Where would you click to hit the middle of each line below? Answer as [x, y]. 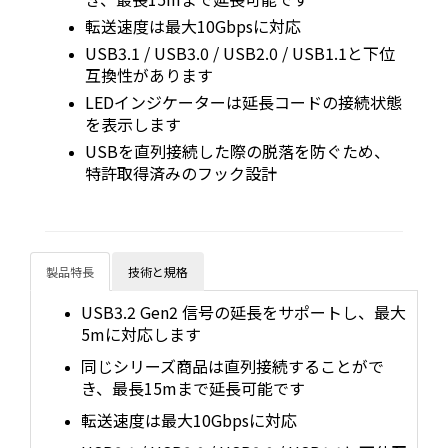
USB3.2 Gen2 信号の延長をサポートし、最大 [243, 312]
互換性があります [149, 75]
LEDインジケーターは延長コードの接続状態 [243, 102]
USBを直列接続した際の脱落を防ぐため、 [237, 151]
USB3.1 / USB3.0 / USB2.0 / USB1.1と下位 [240, 53]
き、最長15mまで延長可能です [193, 388]
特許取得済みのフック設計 [181, 173]
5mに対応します [141, 334]
